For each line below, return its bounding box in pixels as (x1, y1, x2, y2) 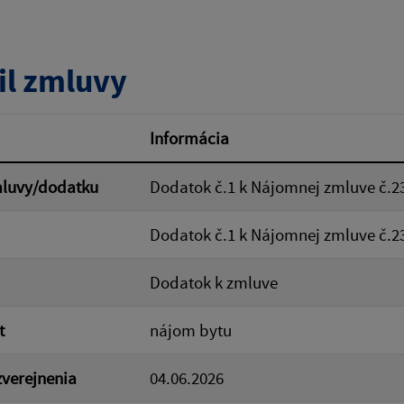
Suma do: (223, 116, 292, 138)
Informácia (150, 127, 229, 149)
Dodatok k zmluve (150, 271, 278, 293)
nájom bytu (150, 319, 232, 341)
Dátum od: (223, 37, 299, 59)
